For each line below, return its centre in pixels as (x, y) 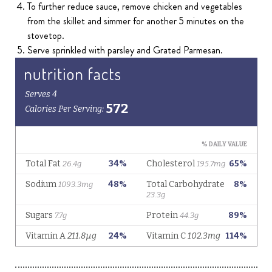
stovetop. (46, 36)
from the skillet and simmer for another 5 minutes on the (136, 21)
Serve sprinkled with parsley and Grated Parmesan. (125, 50)
